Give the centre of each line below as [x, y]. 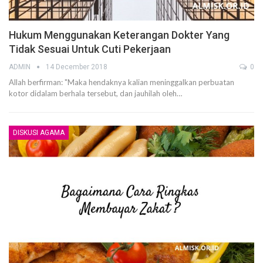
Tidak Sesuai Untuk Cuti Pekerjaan [90, 49]
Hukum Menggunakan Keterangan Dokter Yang [119, 35]
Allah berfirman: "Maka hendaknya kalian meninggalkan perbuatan [122, 82]
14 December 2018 [77, 67]
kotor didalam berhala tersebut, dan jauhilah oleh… [95, 94]
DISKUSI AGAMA [39, 133]
